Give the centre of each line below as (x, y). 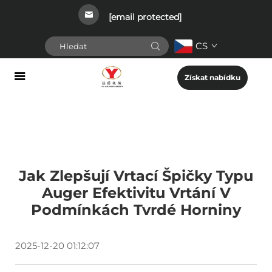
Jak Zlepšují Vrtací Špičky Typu (136, 176)
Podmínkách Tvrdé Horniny (136, 210)
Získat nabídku (212, 77)
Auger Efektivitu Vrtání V (136, 193)
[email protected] (145, 17)
